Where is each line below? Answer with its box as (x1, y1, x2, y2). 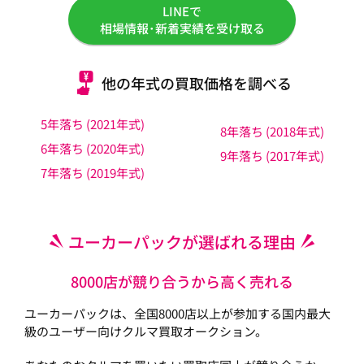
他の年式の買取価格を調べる (101, 71, 292, 93)
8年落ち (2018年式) (219, 123, 324, 141)
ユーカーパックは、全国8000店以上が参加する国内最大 (24, 305, 331, 323)
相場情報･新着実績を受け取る (99, 19, 265, 37)
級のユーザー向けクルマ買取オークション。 (24, 323, 267, 340)
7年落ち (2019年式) (40, 164, 145, 182)
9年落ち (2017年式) (219, 147, 324, 165)
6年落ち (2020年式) (40, 140, 145, 158)
